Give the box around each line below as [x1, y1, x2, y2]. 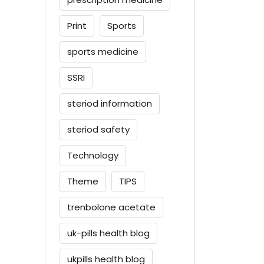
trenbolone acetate [67, 200, 156, 213]
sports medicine [67, 45, 138, 58]
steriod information [67, 97, 152, 110]
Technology [67, 148, 118, 161]
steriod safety [67, 123, 130, 136]
